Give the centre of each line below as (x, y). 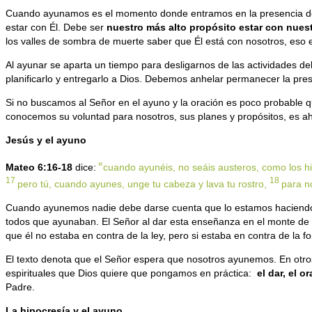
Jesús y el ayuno (46, 140)
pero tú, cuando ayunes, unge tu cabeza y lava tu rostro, (143, 184)
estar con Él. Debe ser (56, 28)
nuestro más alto (148, 28)
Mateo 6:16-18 (39, 167)
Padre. (20, 287)
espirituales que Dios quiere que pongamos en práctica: (131, 273)
